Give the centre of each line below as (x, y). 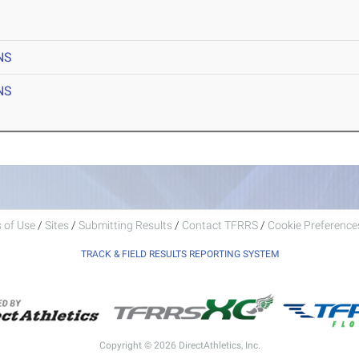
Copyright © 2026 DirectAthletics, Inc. (179, 345)
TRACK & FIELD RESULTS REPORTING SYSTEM (179, 254)
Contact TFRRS (221, 225)
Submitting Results (125, 225)
